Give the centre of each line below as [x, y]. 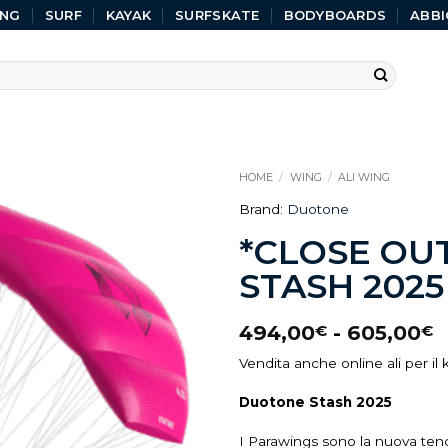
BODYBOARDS [335, 15]
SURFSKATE [217, 15]
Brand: [263, 209]
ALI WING [364, 177]
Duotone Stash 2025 [315, 401]
